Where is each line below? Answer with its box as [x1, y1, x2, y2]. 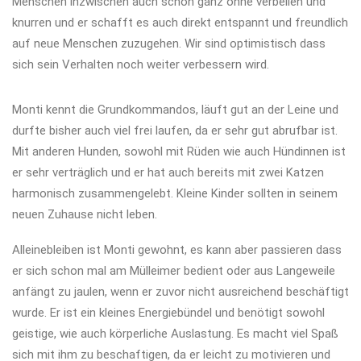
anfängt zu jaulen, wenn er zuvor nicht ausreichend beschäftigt [12, 284, 349, 299]
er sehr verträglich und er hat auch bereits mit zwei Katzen [12, 165, 324, 180]
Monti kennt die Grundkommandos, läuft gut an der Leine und [12, 102, 338, 117]
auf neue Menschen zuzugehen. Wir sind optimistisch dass [12, 36, 326, 51]
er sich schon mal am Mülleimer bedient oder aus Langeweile [12, 263, 335, 278]
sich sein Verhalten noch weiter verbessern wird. [12, 57, 269, 72]
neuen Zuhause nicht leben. [12, 207, 157, 222]
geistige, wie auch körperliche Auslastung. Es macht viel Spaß [12, 326, 338, 341]
